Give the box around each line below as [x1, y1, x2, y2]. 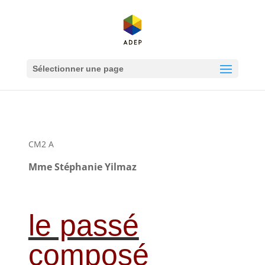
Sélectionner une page [32, 64, 124, 73]
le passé [28, 209, 139, 242]
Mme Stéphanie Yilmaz [28, 160, 137, 173]
